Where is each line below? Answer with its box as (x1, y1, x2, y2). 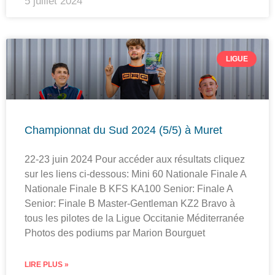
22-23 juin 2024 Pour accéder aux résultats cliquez (25, 154, 245, 165)
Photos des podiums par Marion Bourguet (25, 228, 205, 239)
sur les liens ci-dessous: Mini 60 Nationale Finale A (25, 169, 246, 180)
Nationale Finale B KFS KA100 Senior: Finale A (25, 184, 233, 195)
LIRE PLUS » (25, 260, 69, 269)
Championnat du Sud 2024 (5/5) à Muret (25, 124, 222, 137)
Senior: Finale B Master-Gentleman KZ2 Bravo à (25, 198, 235, 209)
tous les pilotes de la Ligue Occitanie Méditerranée (25, 213, 244, 224)
